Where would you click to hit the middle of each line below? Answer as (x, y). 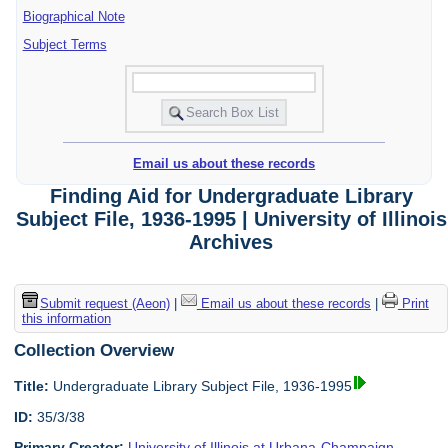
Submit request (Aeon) (104, 303)
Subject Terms (64, 44)
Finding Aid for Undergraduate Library (231, 196)
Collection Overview (94, 349)
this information (66, 318)
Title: (32, 386)
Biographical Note (73, 16)
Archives (231, 242)
